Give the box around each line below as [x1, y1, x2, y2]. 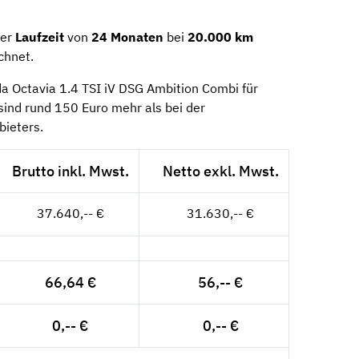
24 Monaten [91, 29, 163, 46]
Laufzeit [15, 29, 64, 46]
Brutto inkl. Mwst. [11, 162, 129, 181]
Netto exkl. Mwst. [162, 162, 279, 181]
